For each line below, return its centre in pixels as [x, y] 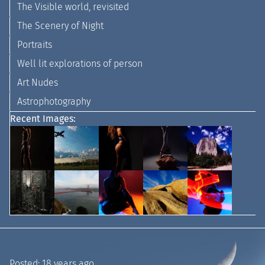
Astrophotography [54, 101]
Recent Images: [43, 118]
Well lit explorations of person [80, 63]
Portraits [35, 44]
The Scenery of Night [60, 25]
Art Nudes [38, 82]
